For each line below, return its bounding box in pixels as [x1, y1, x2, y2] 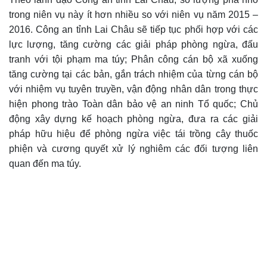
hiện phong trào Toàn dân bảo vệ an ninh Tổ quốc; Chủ [9, 99, 258, 110]
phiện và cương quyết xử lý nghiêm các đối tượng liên [9, 144, 258, 154]
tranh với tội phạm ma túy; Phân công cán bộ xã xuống [9, 54, 258, 65]
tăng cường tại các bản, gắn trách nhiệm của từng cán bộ [9, 69, 258, 80]
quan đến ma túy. [9, 159, 81, 169]
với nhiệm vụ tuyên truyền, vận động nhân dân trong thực [9, 84, 258, 95]
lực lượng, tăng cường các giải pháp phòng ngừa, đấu [9, 39, 258, 50]
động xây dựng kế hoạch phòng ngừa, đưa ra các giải [9, 114, 258, 125]
